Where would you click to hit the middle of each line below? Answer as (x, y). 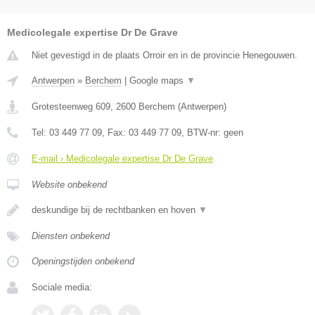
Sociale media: (62, 288)
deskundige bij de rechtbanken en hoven (115, 210)
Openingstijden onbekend (83, 262)
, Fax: (115, 133)
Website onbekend (69, 185)
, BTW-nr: (202, 133)
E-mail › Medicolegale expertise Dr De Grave (122, 159)
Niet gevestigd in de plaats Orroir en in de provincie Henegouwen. (165, 56)
